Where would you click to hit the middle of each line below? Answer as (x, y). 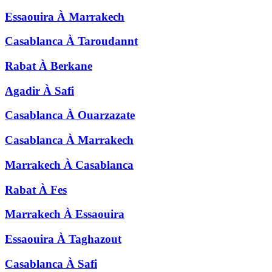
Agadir (22, 90)
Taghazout (95, 239)
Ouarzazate (106, 115)
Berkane (71, 66)
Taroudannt (108, 41)
